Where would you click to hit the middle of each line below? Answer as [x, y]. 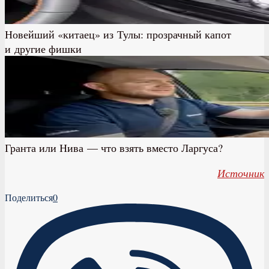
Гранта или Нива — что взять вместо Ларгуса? [114, 147]
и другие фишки [43, 48]
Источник [241, 173]
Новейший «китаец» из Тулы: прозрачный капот [118, 34]
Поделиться [29, 197]
